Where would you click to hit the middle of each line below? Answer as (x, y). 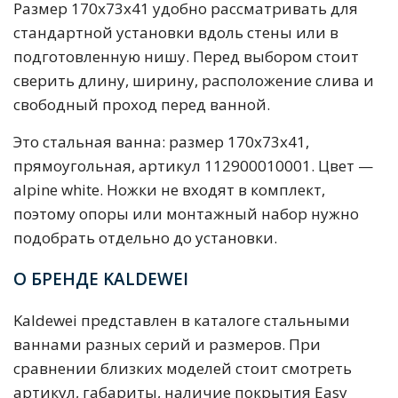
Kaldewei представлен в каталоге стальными (182, 321)
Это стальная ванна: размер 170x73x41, (161, 142)
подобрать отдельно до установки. (145, 238)
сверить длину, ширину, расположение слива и (194, 81)
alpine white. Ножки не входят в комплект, (169, 190)
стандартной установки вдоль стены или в (176, 33)
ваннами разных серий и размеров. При (167, 345)
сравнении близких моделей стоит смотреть (183, 369)
